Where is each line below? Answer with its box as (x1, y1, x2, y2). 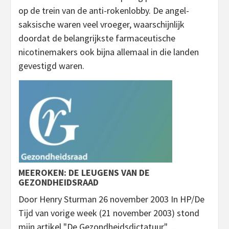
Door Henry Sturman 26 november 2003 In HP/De (18, 193, 204, 205)
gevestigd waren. (18, 60, 84, 72)
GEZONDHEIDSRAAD (18, 176, 99, 189)
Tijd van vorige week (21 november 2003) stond (18, 207, 199, 219)
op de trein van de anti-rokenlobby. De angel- (18, 5, 189, 17)
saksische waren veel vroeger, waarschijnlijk (18, 18, 185, 31)
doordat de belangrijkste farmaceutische (18, 32, 175, 44)
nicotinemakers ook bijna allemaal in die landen (18, 46, 199, 58)
